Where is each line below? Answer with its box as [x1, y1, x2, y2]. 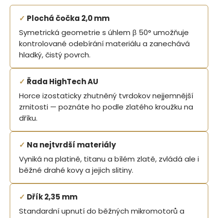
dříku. [19, 112, 37, 123]
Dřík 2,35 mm [25, 191, 77, 202]
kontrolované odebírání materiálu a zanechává [19, 38, 190, 49]
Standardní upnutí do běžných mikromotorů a [19, 205, 184, 216]
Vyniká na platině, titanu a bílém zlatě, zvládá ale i [19, 153, 199, 164]
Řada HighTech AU [25, 76, 98, 87]
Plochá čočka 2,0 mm [25, 13, 109, 23]
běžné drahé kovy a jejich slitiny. [19, 164, 133, 175]
